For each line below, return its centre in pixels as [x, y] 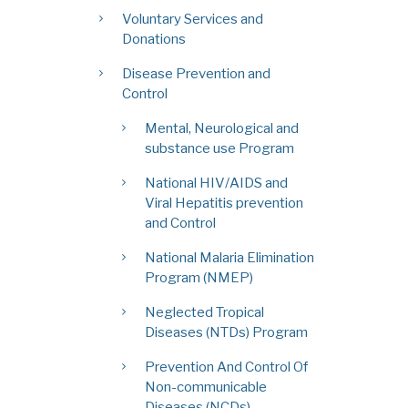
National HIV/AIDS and [216, 183]
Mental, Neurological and [221, 128]
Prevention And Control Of [226, 367]
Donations [153, 39]
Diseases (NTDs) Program [226, 332]
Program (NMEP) [199, 277]
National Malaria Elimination [229, 257]
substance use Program [219, 148]
